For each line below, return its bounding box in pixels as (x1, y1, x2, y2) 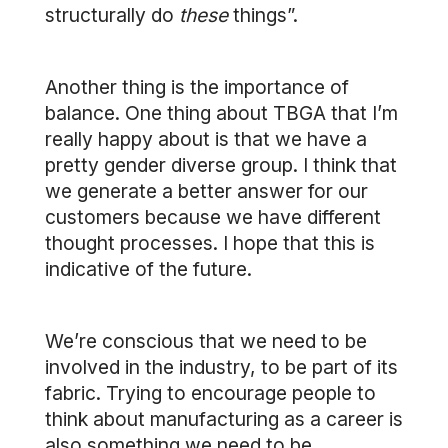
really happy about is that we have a (45, 127, 367, 151)
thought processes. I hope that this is (45, 231, 375, 255)
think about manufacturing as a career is (45, 407, 403, 431)
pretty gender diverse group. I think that (45, 153, 397, 177)
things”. (228, 3, 298, 27)
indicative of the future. (45, 257, 252, 281)
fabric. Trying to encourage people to (45, 381, 376, 405)
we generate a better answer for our (45, 179, 368, 203)
